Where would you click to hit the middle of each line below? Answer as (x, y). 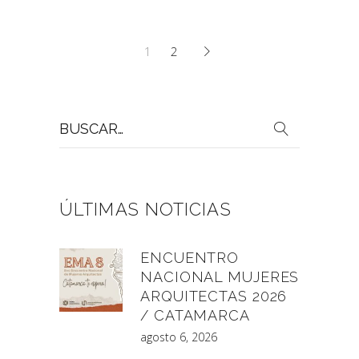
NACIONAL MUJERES (220, 277)
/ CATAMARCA (195, 316)
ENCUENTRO (190, 258)
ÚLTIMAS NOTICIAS (145, 210)
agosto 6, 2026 (179, 337)
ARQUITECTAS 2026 (214, 296)
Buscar (77, 119)
